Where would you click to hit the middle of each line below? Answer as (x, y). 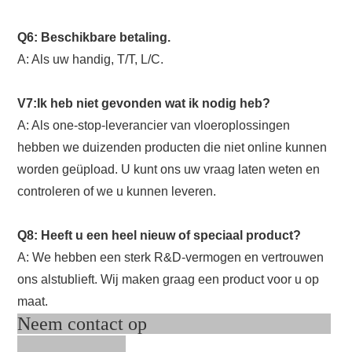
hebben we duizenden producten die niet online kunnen (172, 148)
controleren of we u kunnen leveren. (117, 192)
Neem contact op (174, 324)
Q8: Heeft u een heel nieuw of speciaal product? (159, 236)
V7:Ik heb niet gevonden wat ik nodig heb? (144, 104)
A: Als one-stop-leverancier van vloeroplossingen (154, 126)
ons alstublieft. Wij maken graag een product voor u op (169, 280)
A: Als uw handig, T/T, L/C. (91, 60)
